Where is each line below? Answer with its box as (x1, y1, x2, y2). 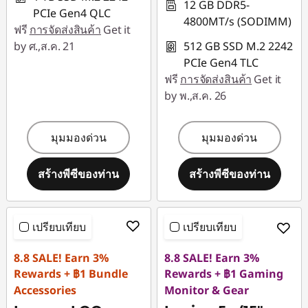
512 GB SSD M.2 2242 (184, 38, 294, 54)
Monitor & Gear (164, 283, 250, 298)
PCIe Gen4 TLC (184, 55, 259, 70)
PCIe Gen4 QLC (33, 5, 111, 21)
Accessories (14, 283, 76, 298)
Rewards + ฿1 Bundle (14, 266, 128, 281)
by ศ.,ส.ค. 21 (14, 38, 75, 54)
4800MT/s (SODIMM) (184, 14, 292, 29)
